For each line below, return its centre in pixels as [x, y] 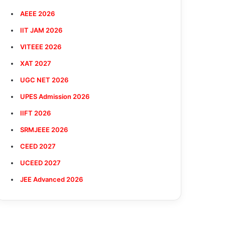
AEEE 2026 [38, 14]
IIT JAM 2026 [41, 30]
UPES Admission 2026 [55, 96]
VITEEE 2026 [41, 47]
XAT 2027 [36, 63]
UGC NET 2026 [44, 80]
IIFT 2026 [36, 113]
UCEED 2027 [41, 163]
